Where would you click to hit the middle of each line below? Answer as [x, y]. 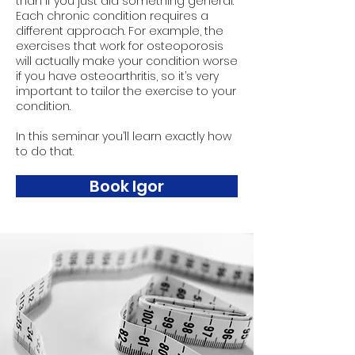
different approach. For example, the [120, 31]
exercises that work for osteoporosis [120, 46]
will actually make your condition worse [127, 61]
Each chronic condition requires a [112, 16]
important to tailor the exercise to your [126, 91]
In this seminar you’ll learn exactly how [124, 136]
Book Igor [127, 186]
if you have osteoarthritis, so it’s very [117, 76]
